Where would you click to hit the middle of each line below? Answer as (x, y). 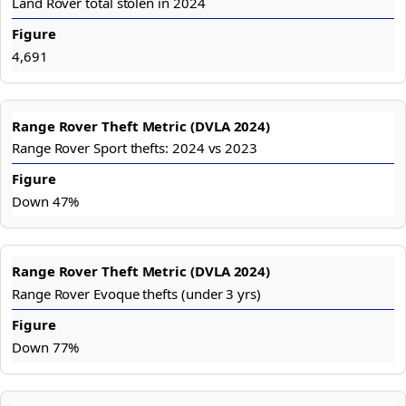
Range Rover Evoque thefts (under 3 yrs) (136, 293)
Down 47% (46, 201)
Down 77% (46, 347)
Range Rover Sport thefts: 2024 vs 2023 (135, 148)
